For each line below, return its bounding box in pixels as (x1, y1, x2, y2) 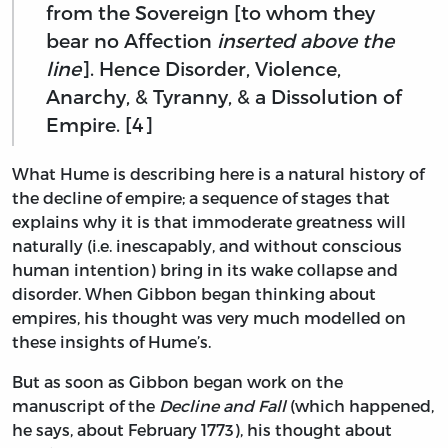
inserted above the (217, 29, 394, 53)
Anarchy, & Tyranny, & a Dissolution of (46, 85, 402, 109)
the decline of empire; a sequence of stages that (12, 187, 390, 207)
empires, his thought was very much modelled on (12, 307, 406, 327)
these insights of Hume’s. (12, 331, 211, 351)
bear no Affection (46, 29, 217, 53)
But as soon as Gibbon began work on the (12, 371, 343, 391)
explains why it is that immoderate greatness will (12, 211, 406, 231)
